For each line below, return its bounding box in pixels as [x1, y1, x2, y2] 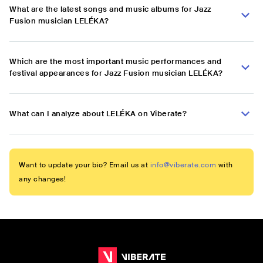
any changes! [19, 174, 66, 184]
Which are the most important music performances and [9, 56, 222, 67]
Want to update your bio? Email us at [19, 160, 148, 170]
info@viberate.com [150, 160, 216, 170]
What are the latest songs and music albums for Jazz [9, 4, 211, 15]
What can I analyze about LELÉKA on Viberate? [9, 109, 187, 119]
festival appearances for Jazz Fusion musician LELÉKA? [9, 68, 223, 79]
